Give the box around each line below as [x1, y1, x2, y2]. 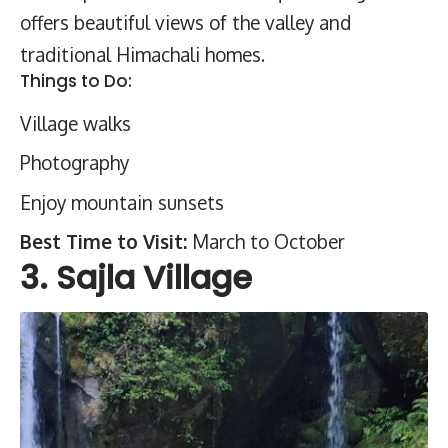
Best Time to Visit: [20, 229, 187, 253]
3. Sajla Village [20, 255, 252, 300]
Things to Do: [20, 69, 132, 93]
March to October [187, 229, 345, 253]
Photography [20, 150, 129, 174]
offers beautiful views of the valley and [20, 10, 351, 34]
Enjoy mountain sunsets [20, 189, 224, 214]
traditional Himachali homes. [20, 42, 265, 66]
